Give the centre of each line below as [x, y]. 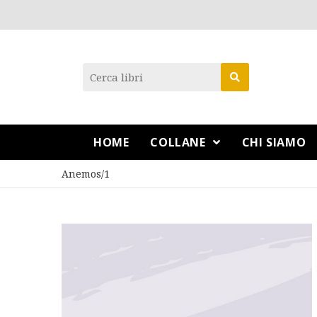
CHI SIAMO [274, 142]
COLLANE [180, 142]
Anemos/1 [86, 174]
